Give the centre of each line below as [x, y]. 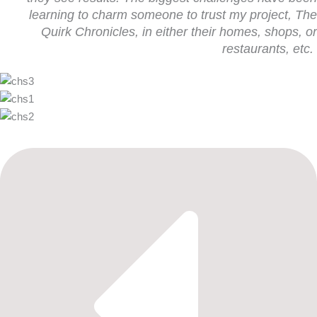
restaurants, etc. [268, 49]
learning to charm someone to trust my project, [162, 15]
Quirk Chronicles [88, 32]
